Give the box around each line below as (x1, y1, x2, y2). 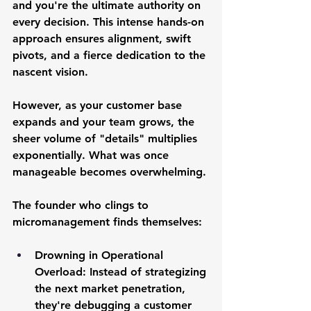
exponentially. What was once (12, 149, 172, 162)
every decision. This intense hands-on (12, 15, 208, 28)
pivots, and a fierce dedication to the (12, 49, 209, 62)
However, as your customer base (12, 99, 185, 112)
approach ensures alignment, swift (12, 32, 194, 45)
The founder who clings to (12, 199, 152, 212)
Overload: (35, 265, 86, 278)
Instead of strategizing (86, 265, 210, 278)
